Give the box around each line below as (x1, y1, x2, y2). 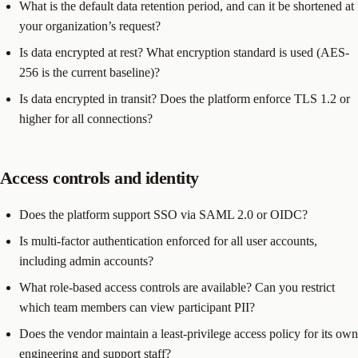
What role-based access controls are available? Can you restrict (19, 280, 335, 295)
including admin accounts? (19, 254, 153, 268)
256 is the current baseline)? (19, 65, 160, 79)
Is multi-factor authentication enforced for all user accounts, (19, 234, 317, 249)
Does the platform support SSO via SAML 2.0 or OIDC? (19, 208, 308, 222)
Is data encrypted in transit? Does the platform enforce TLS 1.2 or (19, 91, 350, 105)
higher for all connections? (19, 111, 153, 125)
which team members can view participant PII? (19, 300, 255, 315)
